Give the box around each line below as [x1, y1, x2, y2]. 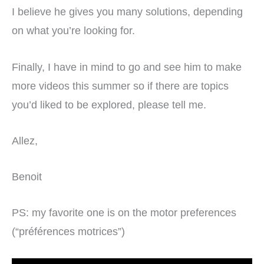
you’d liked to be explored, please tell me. [12, 98, 206, 111]
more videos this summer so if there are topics [12, 79, 229, 92]
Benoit [12, 170, 42, 183]
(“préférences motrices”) [12, 225, 125, 238]
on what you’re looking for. [12, 24, 138, 37]
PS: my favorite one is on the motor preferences [12, 206, 236, 219]
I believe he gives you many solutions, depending [12, 5, 243, 18]
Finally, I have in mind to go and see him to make [12, 60, 242, 73]
